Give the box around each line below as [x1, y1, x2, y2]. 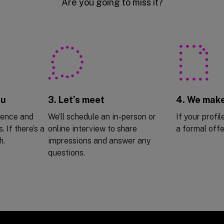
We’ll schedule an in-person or [48, 111, 156, 121]
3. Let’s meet [48, 94, 104, 105]
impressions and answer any [48, 135, 150, 145]
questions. [48, 147, 85, 157]
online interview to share [48, 123, 137, 133]
